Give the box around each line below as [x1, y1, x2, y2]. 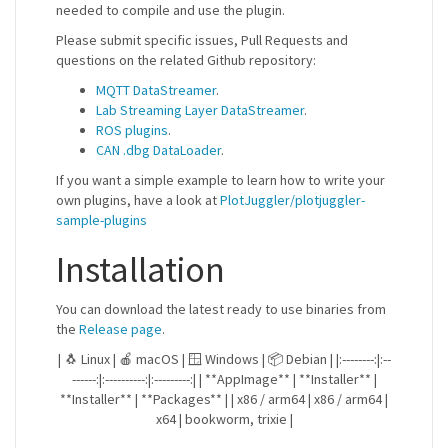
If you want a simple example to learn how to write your [56, 171, 385, 190]
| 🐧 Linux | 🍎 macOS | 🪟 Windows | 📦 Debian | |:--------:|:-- [57, 350, 391, 369]
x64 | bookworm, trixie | [155, 410, 293, 429]
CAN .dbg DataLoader [96, 141, 221, 160]
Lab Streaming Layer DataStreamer [96, 101, 304, 120]
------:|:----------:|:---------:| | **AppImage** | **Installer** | [71, 370, 377, 389]
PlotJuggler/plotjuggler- [220, 191, 365, 210]
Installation [56, 247, 225, 293]
